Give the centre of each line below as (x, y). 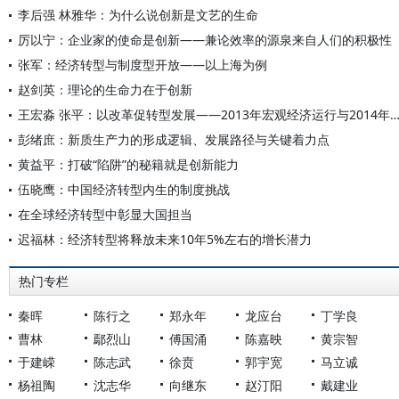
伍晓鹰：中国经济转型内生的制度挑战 (124, 189)
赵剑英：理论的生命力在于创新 (105, 90)
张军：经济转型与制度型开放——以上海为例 (142, 65)
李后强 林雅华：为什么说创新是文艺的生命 (138, 15)
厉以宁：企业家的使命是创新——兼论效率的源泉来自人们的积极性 (205, 40)
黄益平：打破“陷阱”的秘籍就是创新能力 (128, 164)
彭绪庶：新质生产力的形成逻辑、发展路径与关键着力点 (174, 139)
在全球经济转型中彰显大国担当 (105, 214)
